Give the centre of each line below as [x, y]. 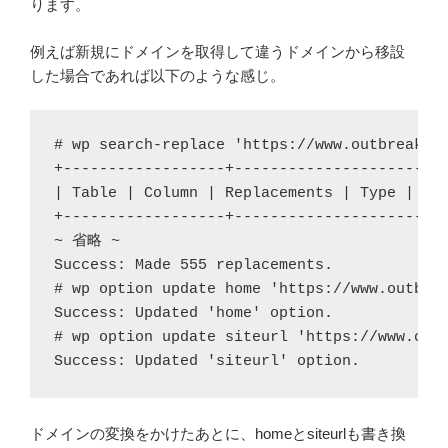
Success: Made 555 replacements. [193, 266]
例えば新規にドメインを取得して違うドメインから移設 [217, 51]
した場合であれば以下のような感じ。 [157, 75]
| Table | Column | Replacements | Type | [234, 194]
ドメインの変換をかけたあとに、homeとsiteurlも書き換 [218, 434]
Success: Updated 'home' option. [193, 314]
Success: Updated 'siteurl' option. [207, 362]
